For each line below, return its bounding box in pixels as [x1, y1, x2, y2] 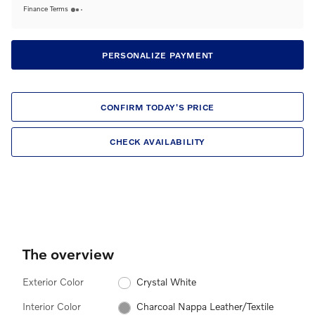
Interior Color [22, 300, 81, 313]
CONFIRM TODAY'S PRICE [101, 101, 214, 112]
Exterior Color [22, 275, 84, 288]
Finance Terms [23, 4, 68, 13]
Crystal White [136, 276, 196, 288]
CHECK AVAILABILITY [109, 136, 205, 148]
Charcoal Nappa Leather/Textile [136, 300, 274, 313]
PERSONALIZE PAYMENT [102, 49, 213, 60]
